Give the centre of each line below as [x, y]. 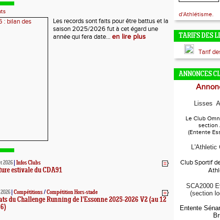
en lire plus [129, 37]
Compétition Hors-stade [72, 192]
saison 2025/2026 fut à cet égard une [106, 29]
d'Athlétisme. [196, 14]
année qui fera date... [82, 37]
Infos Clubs [28, 163]
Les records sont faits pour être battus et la [111, 21]
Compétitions [28, 192]
